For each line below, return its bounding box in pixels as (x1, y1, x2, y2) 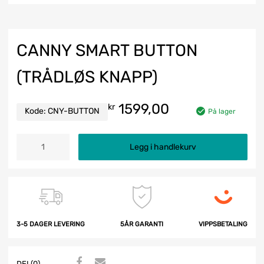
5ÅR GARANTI (120, 220, 163, 228)
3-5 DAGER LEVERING (16, 220, 85, 228)
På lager (208, 107, 236, 115)
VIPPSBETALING (199, 220, 247, 228)
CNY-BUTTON (48, 105, 100, 116)
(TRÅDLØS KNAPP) (16, 67, 157, 87)
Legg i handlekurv (130, 141, 196, 152)
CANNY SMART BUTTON (16, 40, 197, 60)
